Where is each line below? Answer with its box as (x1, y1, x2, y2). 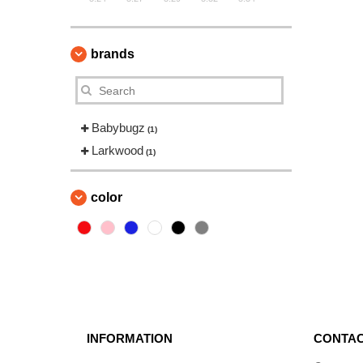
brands (91, 47, 135, 61)
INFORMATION (87, 331, 173, 345)
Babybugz (92, 121, 145, 135)
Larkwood (92, 143, 143, 157)
